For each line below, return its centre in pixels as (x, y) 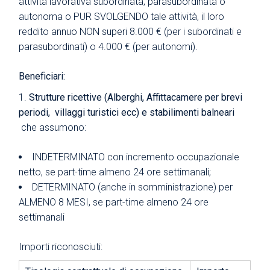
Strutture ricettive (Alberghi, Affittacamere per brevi (136, 97)
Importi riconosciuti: (61, 246)
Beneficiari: (42, 76)
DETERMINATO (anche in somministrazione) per (133, 187)
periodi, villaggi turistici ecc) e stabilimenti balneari (128, 112)
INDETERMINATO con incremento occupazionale (136, 157)
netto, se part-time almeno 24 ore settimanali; (115, 172)
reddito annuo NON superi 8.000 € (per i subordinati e (130, 31)
